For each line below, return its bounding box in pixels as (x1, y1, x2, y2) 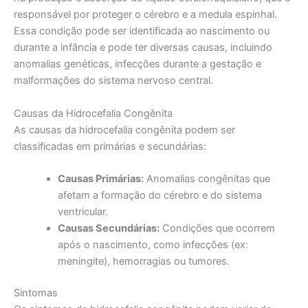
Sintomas (14, 286, 58, 299)
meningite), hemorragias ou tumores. (57, 255, 230, 268)
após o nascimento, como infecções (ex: (57, 239, 248, 252)
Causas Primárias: (57, 173, 144, 186)
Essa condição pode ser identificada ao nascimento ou (14, 25, 269, 38)
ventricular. (57, 206, 108, 219)
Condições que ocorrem (159, 222, 275, 235)
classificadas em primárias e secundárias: (14, 140, 206, 153)
